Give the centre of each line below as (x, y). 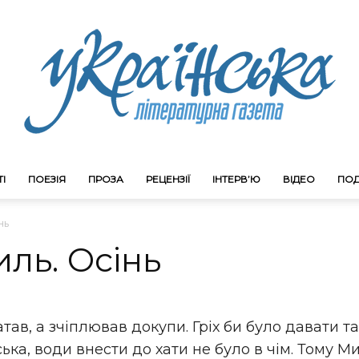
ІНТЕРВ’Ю (236, 179)
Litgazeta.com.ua (228, 212)
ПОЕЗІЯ (46, 179)
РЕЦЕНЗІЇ (167, 179)
